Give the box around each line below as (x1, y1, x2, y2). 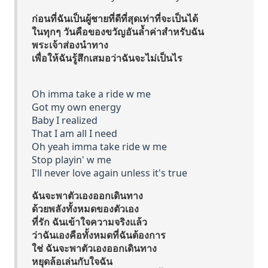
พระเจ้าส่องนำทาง (32, 38, 108, 51)
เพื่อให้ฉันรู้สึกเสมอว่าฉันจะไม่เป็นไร (32, 51, 182, 65)
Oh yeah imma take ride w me (32, 140, 167, 153)
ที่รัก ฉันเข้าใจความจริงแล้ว (32, 215, 147, 229)
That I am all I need (32, 127, 117, 140)
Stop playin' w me (32, 153, 111, 166)
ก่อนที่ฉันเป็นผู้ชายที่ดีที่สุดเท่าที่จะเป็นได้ (32, 12, 198, 25)
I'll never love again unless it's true (32, 166, 187, 179)
